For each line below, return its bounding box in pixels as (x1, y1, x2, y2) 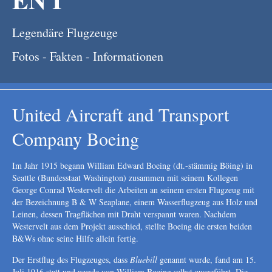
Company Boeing (12, 126, 139, 151)
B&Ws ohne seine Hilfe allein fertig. (12, 233, 138, 245)
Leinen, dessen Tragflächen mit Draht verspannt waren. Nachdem (12, 208, 236, 220)
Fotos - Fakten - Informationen (12, 48, 163, 65)
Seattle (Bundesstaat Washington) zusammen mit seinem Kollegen (12, 172, 238, 184)
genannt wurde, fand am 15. (157, 254, 256, 266)
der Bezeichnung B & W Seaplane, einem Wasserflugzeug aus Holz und (12, 196, 257, 208)
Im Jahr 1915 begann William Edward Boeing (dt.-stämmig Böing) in (12, 160, 253, 172)
